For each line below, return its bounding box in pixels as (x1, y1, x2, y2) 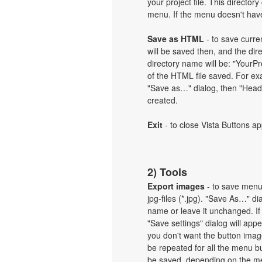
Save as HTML (147, 33, 204, 44)
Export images (147, 180, 205, 192)
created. (147, 94, 178, 106)
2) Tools (147, 164, 187, 180)
